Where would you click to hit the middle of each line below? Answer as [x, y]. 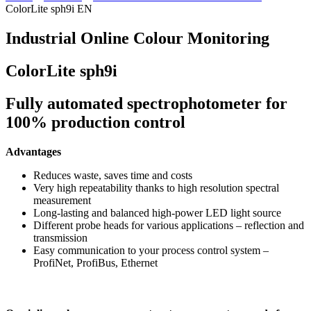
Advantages [33, 152]
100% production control [95, 123]
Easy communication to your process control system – [151, 251]
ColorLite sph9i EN [49, 9]
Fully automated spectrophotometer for [146, 104]
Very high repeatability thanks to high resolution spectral [156, 188]
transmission [60, 238]
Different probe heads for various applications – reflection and [169, 226]
